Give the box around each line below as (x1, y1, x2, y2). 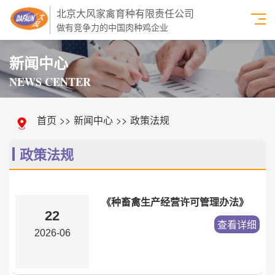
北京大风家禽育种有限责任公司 (56, 6, 194, 20)
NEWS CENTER (9, 73, 91, 90)
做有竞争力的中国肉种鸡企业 (56, 21, 168, 33)
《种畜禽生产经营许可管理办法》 (101, 195, 249, 209)
